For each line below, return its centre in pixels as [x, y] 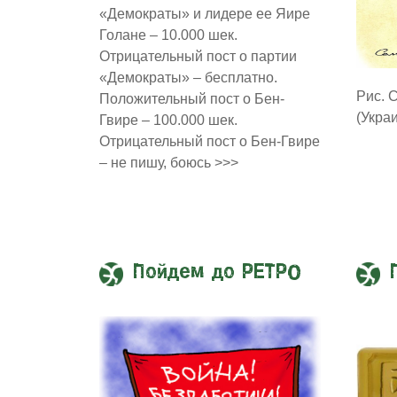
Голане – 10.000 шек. [168, 35]
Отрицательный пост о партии [198, 57]
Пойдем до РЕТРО [217, 273]
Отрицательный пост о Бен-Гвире [210, 142]
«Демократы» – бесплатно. [188, 78]
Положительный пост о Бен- [192, 99]
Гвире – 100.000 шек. [168, 121]
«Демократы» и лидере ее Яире [205, 14]
